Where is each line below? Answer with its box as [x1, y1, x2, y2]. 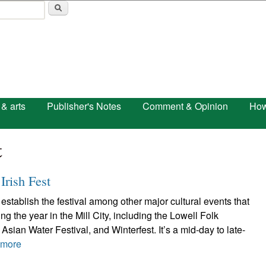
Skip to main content [76, 2, 161, 16]
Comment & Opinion [142, 99, 228, 113]
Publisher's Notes [47, 99, 121, 113]
